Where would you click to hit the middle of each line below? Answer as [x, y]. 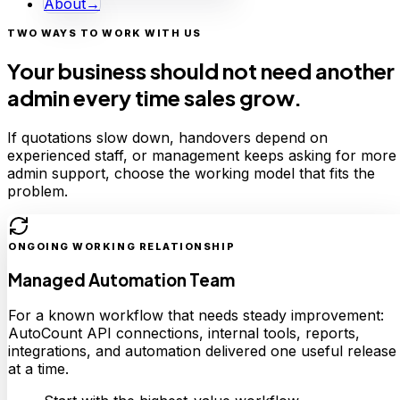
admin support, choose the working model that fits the [191, 173]
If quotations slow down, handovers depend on [167, 137]
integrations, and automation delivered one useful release [202, 351]
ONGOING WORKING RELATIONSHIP [122, 246]
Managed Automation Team [121, 279]
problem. [37, 191]
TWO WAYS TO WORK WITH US [104, 33]
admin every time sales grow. [154, 97]
